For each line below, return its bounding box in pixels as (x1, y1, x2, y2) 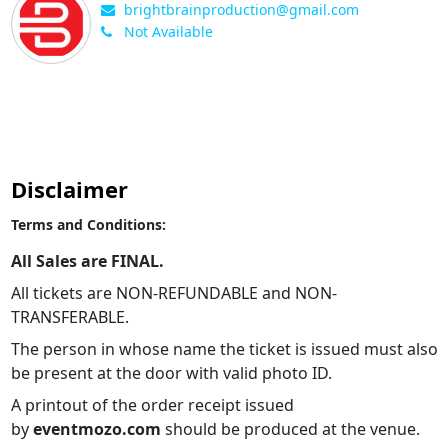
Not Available (123, 21, 213, 41)
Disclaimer (10, 173, 128, 204)
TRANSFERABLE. (10, 305, 129, 328)
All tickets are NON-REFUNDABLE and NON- (10, 281, 337, 304)
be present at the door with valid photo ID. (10, 361, 332, 384)
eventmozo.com (32, 417, 161, 440)
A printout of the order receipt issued (10, 393, 294, 416)
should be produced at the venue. (160, 417, 420, 440)
